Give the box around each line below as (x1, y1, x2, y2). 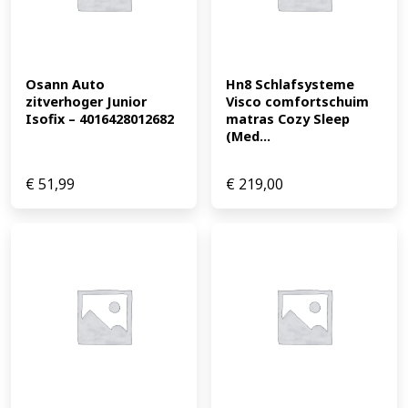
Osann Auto (25, 76, 105, 94)
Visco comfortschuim (226, 93, 369, 111)
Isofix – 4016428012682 (25, 110, 174, 128)
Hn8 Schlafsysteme (226, 76, 354, 94)
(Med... (226, 127, 270, 146)
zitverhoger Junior (25, 93, 147, 111)
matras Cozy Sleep (226, 110, 350, 128)
